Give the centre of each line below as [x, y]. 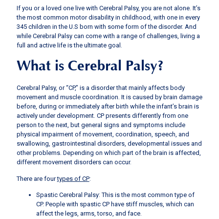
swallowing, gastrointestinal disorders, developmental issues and [109, 144]
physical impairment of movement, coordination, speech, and [103, 134]
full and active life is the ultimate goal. [69, 45]
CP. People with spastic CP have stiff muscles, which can [115, 204]
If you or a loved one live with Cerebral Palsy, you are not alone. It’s [108, 8]
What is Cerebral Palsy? [90, 66]
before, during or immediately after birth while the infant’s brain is [108, 107]
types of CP [73, 178]
